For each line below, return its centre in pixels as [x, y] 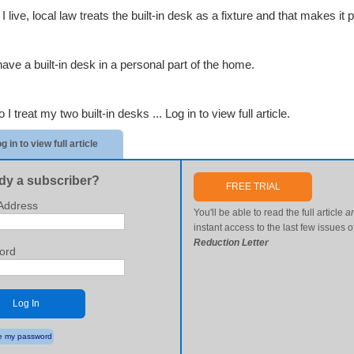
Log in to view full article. [228, 113]
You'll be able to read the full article [270, 213]
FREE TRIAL [253, 186]
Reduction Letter [232, 243]
